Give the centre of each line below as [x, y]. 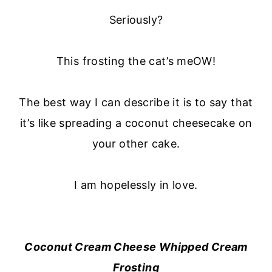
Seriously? [136, 20]
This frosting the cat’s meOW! [136, 61]
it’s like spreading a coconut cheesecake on [136, 123]
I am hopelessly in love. [136, 185]
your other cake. [136, 144]
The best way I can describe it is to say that [136, 103]
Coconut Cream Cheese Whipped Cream [136, 247]
